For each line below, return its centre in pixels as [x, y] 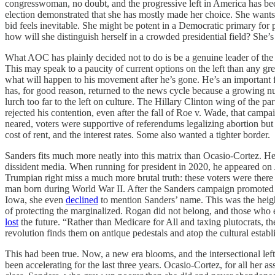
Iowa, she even [35, 199]
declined [82, 199]
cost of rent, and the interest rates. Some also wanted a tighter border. [137, 134]
